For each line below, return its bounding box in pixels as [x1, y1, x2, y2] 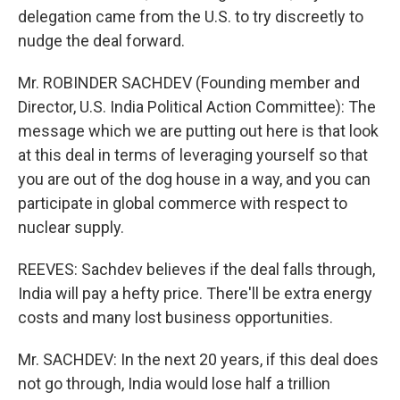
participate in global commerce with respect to [18, 194, 347, 212]
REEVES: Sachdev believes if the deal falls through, [18, 260, 375, 279]
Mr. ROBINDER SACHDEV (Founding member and [18, 73, 360, 92]
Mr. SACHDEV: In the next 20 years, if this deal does [18, 350, 379, 369]
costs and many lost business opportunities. [18, 308, 333, 327]
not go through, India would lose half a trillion [18, 374, 330, 393]
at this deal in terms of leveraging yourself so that [18, 146, 368, 164]
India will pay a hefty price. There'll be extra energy [18, 284, 372, 303]
